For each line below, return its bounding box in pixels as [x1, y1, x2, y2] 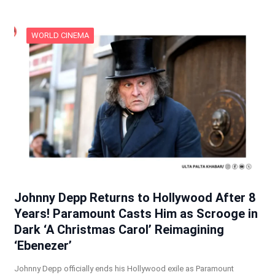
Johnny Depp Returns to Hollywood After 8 [14, 190, 255, 206]
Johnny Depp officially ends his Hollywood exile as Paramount [14, 264, 234, 274]
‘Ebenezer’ [14, 238, 72, 254]
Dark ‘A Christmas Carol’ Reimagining [14, 222, 224, 238]
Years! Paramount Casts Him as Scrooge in [14, 206, 258, 222]
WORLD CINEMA [31, 31, 89, 41]
